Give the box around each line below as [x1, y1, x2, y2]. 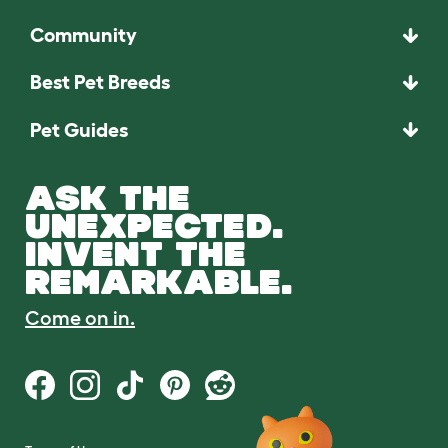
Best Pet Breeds [30, 71, 170, 94]
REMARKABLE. [25, 261, 293, 301]
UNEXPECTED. [25, 205, 284, 245]
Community [30, 24, 137, 47]
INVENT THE [25, 233, 246, 273]
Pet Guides [30, 118, 128, 141]
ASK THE [25, 177, 190, 217]
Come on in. [25, 306, 135, 329]
